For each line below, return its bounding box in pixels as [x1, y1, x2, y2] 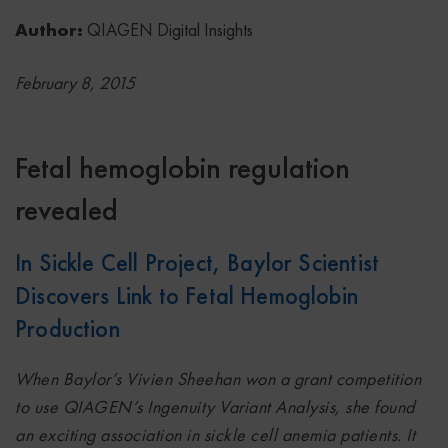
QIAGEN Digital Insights [87, 17, 253, 41]
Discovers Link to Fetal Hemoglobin [15, 279, 359, 311]
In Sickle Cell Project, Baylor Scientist [15, 246, 380, 278]
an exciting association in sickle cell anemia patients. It [15, 422, 415, 446]
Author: [15, 17, 87, 41]
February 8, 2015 [15, 70, 135, 94]
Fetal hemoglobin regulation [15, 148, 350, 187]
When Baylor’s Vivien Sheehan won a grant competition [15, 366, 421, 390]
